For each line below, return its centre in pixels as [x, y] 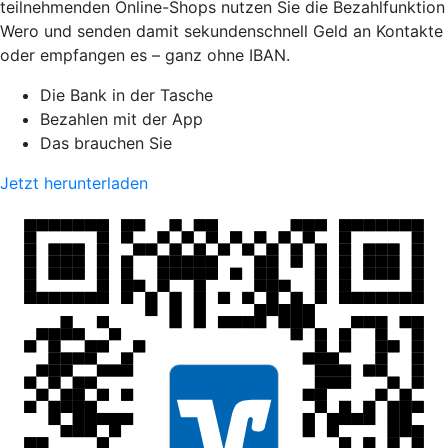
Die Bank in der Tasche [126, 94]
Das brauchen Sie [106, 142]
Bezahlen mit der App [121, 118]
